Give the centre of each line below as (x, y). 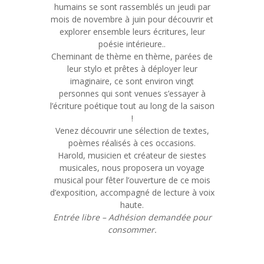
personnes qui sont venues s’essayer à (132, 94)
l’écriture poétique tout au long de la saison (132, 106)
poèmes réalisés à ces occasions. (132, 143)
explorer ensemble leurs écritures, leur (132, 32)
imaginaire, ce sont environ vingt (132, 81)
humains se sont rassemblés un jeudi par (132, 7)
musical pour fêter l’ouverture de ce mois (132, 180)
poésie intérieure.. (132, 44)
